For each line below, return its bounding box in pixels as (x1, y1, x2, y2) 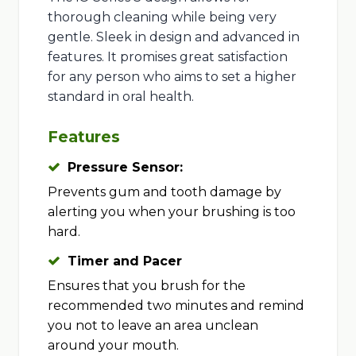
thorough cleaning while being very (47, 9, 277, 25)
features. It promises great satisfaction (47, 48, 288, 64)
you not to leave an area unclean (47, 317, 258, 333)
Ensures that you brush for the (47, 277, 246, 293)
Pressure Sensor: (67, 159, 183, 175)
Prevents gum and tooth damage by (47, 184, 281, 199)
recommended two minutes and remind (47, 297, 304, 313)
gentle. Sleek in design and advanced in (47, 29, 300, 44)
